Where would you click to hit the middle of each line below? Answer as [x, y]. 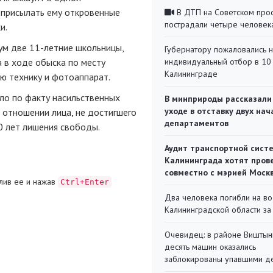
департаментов [197, 123]
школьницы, [98, 48]
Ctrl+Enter [85, 182]
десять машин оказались [210, 247]
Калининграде [191, 74]
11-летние [51, 48]
